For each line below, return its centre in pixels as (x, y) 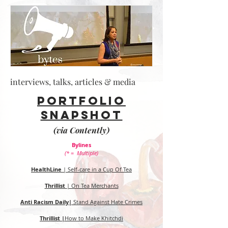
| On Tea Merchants (92, 186)
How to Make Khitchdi (94, 218)
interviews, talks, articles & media (73, 82)
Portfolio (81, 101)
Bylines (81, 145)
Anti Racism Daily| (47, 202)
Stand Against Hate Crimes (108, 202)
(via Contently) (81, 130)
